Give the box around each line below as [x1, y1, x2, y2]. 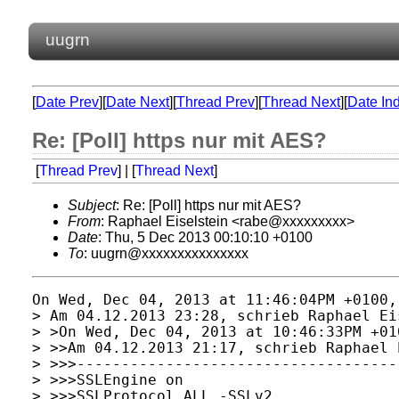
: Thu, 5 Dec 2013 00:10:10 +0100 [98, 230, 313, 245]
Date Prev [36, 94, 99, 110]
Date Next [106, 94, 169, 110]
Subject [68, 198, 116, 213]
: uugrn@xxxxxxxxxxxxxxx [84, 246, 248, 261]
